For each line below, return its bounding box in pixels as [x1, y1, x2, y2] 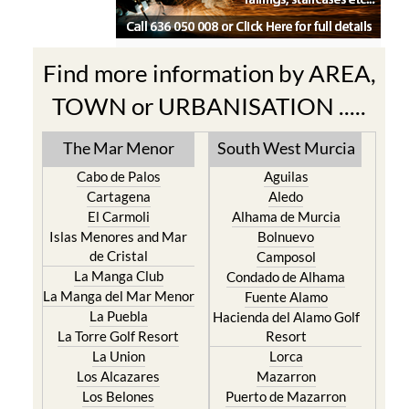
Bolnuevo [257, 228, 315, 245]
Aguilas [263, 168, 309, 184]
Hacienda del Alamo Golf [212, 309, 360, 325]
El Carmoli [87, 208, 150, 225]
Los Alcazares [77, 368, 161, 384]
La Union [91, 348, 145, 364]
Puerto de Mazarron [225, 388, 347, 404]
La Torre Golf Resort [58, 328, 180, 344]
